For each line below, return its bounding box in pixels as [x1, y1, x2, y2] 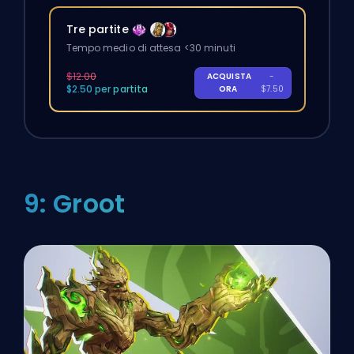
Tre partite [66, 21, 129, 38]
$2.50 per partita [66, 82, 149, 96]
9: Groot [24, 185, 125, 221]
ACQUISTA [206, 70, 252, 83]
